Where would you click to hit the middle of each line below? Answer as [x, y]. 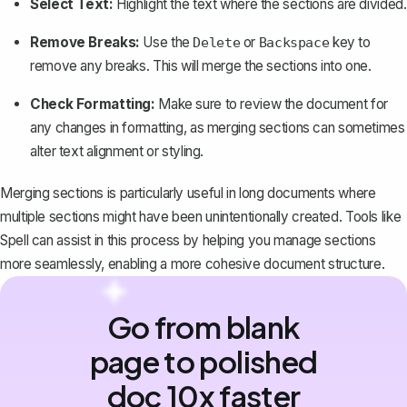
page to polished [203, 362]
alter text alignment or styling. [117, 151]
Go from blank [203, 327]
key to [350, 42]
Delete [217, 42]
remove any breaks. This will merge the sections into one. [201, 65]
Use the [166, 42]
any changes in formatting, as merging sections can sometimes [218, 127]
